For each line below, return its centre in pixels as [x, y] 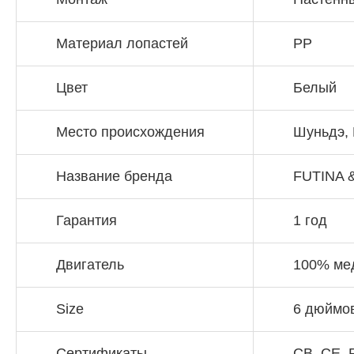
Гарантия [87, 221]
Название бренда [114, 177]
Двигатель [90, 265]
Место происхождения [130, 132]
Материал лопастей [122, 44]
